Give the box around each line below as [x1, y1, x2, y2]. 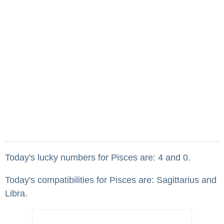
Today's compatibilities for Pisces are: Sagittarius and [5, 175, 216, 185]
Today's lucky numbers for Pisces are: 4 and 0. [5, 152, 190, 163]
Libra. [5, 188, 27, 199]
